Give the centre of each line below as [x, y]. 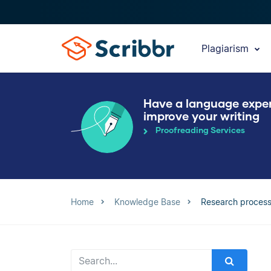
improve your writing [201, 116]
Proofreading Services [200, 130]
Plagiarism [227, 48]
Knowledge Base [147, 202]
